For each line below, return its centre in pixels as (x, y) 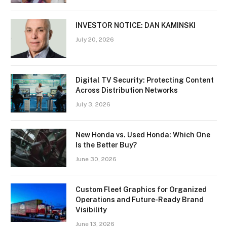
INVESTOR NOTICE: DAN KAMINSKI (136, 26)
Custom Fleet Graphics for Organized (141, 190)
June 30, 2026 (96, 159)
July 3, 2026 (93, 105)
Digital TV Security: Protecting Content (145, 80)
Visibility (91, 210)
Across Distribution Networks (127, 90)
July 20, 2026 (95, 40)
